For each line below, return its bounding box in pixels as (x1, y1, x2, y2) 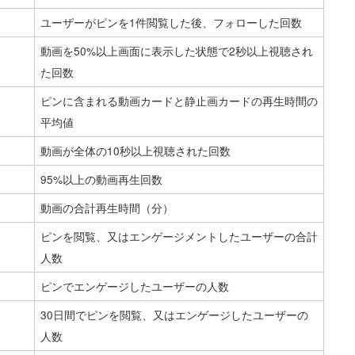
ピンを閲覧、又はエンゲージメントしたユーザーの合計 (40, 228, 318, 245)
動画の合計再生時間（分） (40, 200, 174, 216)
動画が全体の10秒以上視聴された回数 (40, 143, 231, 159)
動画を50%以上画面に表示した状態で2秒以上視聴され (40, 43, 313, 59)
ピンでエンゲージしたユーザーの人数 (40, 278, 229, 295)
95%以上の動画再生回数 (40, 171, 162, 188)
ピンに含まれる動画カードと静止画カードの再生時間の (40, 93, 318, 109)
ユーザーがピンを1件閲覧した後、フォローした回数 (40, 14, 302, 31)
